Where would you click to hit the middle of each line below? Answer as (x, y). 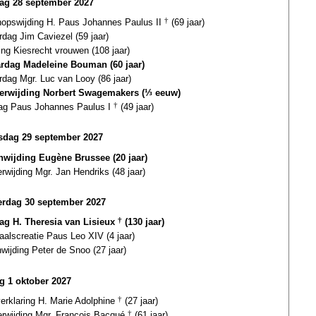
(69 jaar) (187, 22)
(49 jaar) (136, 107)
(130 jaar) (143, 222)
